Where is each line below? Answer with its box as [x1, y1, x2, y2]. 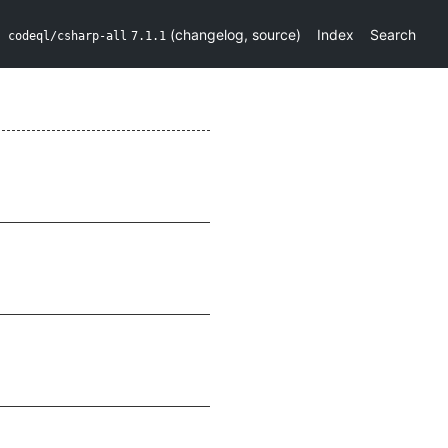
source [252, 25, 296, 43]
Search [370, 25, 416, 43]
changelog [175, 25, 244, 43]
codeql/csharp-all [8, 28, 127, 43]
